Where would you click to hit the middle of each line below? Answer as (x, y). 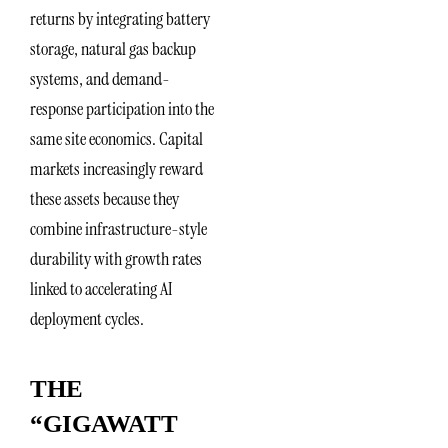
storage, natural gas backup (113, 48)
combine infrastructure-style (118, 228)
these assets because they (104, 198)
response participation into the (122, 108)
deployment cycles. (87, 318)
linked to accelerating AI (101, 288)
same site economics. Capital (116, 138)
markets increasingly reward (116, 168)
